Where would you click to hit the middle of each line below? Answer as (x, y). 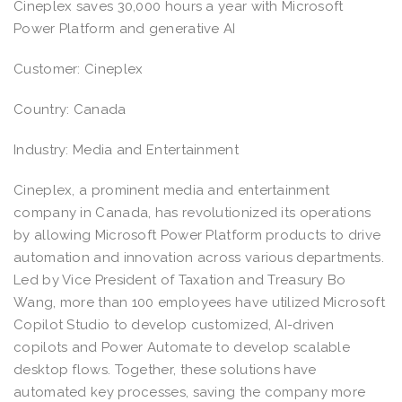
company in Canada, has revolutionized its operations (192, 212)
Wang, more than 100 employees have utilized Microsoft (199, 302)
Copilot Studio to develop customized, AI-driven (174, 324)
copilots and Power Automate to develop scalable (182, 347)
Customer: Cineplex (80, 69)
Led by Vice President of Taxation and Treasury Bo (180, 280)
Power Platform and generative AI (125, 28)
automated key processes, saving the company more (190, 392)
